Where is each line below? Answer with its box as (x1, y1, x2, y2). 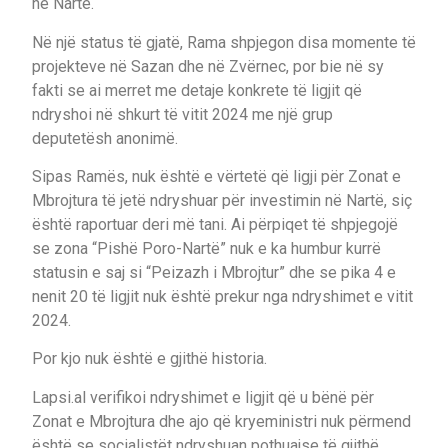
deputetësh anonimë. (32, 128, 178, 148)
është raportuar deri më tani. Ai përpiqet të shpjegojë (32, 214, 398, 234)
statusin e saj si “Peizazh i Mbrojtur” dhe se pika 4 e (32, 262, 396, 282)
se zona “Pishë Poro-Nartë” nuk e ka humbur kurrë (32, 238, 381, 258)
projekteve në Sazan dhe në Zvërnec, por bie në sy (32, 56, 384, 76)
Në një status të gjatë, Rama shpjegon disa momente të (32, 32, 416, 52)
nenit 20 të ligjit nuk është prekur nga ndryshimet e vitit (32, 286, 413, 306)
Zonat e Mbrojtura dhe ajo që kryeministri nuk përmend (32, 411, 411, 431)
